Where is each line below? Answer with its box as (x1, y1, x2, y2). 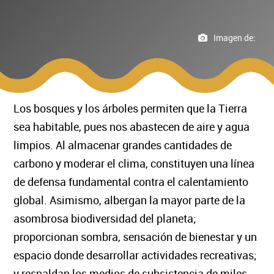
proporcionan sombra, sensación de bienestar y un (13, 229, 257, 244)
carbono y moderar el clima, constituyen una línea (13, 156, 255, 171)
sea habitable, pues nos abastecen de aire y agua (13, 119, 250, 134)
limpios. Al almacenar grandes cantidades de (13, 138, 232, 152)
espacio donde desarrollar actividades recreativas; (13, 248, 257, 262)
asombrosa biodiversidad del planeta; (13, 211, 197, 226)
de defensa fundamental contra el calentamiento (13, 174, 249, 189)
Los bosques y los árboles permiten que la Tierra (13, 101, 248, 116)
